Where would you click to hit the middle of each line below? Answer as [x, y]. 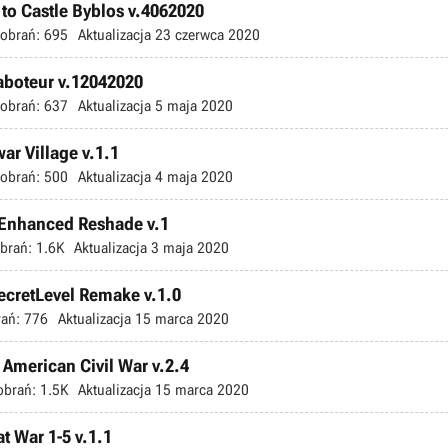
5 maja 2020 [192, 105]
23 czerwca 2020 [205, 34]
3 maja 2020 [188, 247]
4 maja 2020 [192, 176]
